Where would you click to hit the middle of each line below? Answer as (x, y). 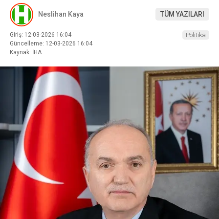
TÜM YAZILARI (182, 14)
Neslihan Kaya (61, 14)
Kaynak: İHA (26, 52)
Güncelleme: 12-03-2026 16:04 (51, 43)
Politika (196, 35)
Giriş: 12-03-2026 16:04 (41, 34)
